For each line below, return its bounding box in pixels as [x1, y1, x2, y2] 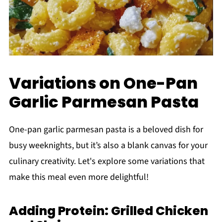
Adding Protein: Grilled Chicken [8, 202, 208, 220]
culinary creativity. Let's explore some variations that [8, 155, 205, 167]
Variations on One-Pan [8, 71, 198, 94]
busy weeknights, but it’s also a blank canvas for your [8, 139, 208, 152]
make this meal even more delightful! [8, 170, 149, 183]
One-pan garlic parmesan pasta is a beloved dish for [8, 123, 203, 136]
